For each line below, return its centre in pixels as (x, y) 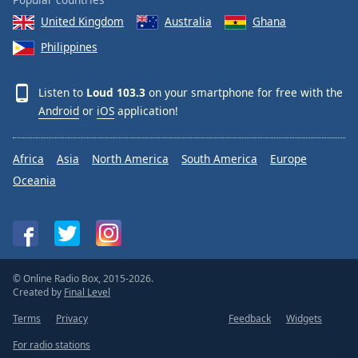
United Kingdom (82, 21)
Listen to (62, 92)
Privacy (72, 319)
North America (130, 159)
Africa (28, 159)
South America (219, 159)
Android (59, 111)
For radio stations (52, 345)
